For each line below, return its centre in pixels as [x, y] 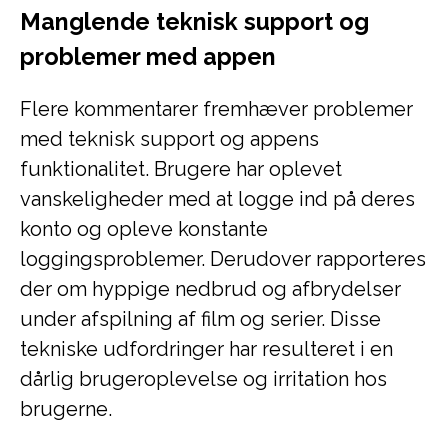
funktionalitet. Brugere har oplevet [181, 169]
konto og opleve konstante [144, 229]
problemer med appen [148, 56]
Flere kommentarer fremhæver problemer [216, 109]
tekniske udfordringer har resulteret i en [206, 349]
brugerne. [66, 409]
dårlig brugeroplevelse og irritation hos [203, 379]
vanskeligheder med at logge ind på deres [217, 199]
